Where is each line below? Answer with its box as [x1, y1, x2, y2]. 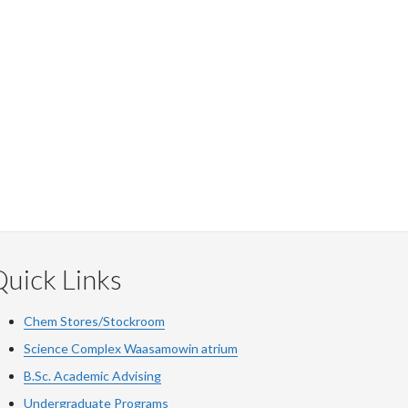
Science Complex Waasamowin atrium [24, 341, 238, 356]
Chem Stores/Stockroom [24, 313, 165, 329]
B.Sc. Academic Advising [24, 368, 161, 383]
